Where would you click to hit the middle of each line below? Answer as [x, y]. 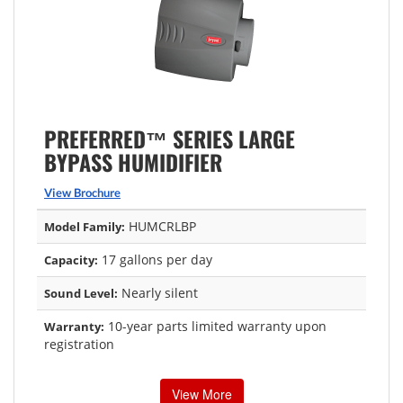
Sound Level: [81, 293]
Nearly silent [158, 292]
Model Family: [85, 226]
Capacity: [71, 260]
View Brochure [82, 192]
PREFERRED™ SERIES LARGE [170, 138]
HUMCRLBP [161, 226]
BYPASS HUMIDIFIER [133, 161]
